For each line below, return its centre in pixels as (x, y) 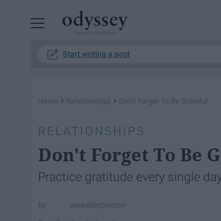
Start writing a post (96, 54)
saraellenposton (98, 205)
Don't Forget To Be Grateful (163, 101)
